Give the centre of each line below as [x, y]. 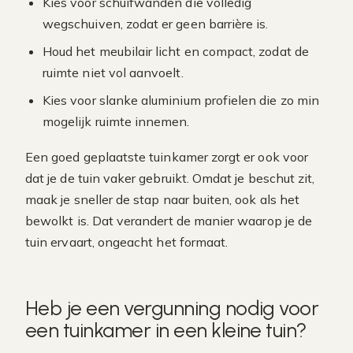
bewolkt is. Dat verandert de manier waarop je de [169, 221]
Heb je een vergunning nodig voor [172, 308]
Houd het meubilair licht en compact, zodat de [176, 51]
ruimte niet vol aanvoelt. [113, 72]
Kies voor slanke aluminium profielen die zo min [181, 100]
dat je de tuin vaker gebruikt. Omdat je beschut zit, [170, 178]
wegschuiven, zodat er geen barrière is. [156, 24]
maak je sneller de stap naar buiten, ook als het [163, 199]
